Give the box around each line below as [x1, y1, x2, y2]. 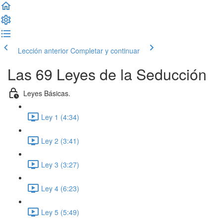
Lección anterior [18, 46, 68, 55]
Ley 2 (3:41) [41, 135, 79, 146]
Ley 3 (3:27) [41, 159, 79, 169]
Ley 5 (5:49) [41, 207, 79, 217]
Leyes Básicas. [23, 88, 70, 98]
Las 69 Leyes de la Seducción [7, 63, 207, 85]
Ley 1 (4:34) [41, 111, 79, 122]
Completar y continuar [70, 46, 140, 55]
